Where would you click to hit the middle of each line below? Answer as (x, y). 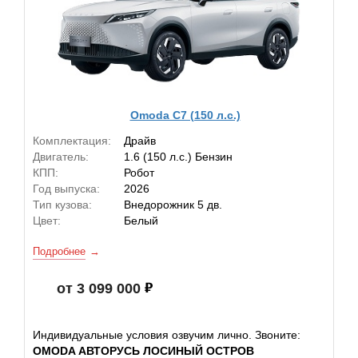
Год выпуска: (66, 189)
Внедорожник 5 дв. (173, 205)
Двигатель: (61, 157)
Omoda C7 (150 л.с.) (185, 115)
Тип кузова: (62, 205)
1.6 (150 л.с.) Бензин (178, 157)
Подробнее (59, 251)
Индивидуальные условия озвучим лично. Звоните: (167, 335)
